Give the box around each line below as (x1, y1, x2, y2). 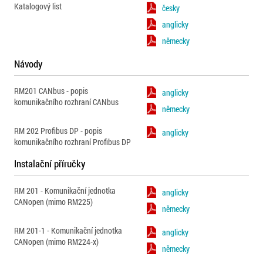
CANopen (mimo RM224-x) (14, 236, 99, 247)
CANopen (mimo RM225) (14, 196, 93, 207)
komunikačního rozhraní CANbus (14, 96, 119, 107)
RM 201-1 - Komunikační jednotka (14, 225, 122, 236)
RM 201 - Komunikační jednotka (14, 185, 116, 196)
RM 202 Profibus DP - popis (14, 125, 102, 136)
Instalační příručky (14, 157, 85, 170)
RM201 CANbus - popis (14, 85, 88, 96)
